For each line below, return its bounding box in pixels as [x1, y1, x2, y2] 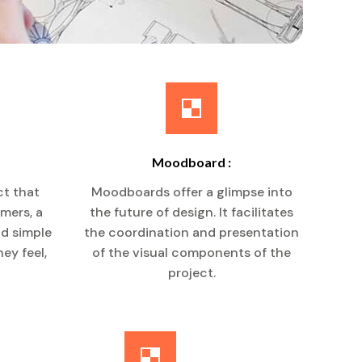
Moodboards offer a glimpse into [90, 183, 293, 200]
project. [167, 264, 216, 281]
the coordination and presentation [84, 224, 300, 241]
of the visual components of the [92, 244, 292, 261]
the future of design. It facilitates [90, 204, 294, 221]
